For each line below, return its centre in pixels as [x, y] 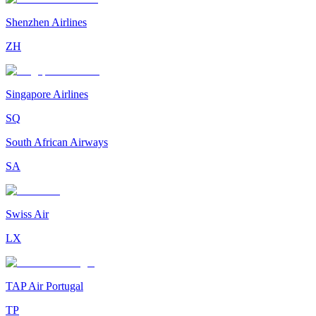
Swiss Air [27, 214]
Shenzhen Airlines [46, 23]
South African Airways [57, 142]
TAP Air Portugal [44, 286]
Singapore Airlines [47, 95]
